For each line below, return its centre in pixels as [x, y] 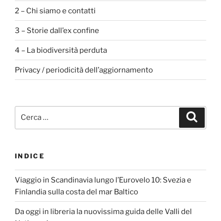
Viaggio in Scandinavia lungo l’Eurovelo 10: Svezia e [103, 180]
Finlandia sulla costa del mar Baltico [76, 192]
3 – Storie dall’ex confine [57, 30]
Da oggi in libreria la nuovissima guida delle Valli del [103, 211]
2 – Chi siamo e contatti [55, 11]
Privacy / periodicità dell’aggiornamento [84, 70]
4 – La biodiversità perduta [61, 50]
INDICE [30, 156]
